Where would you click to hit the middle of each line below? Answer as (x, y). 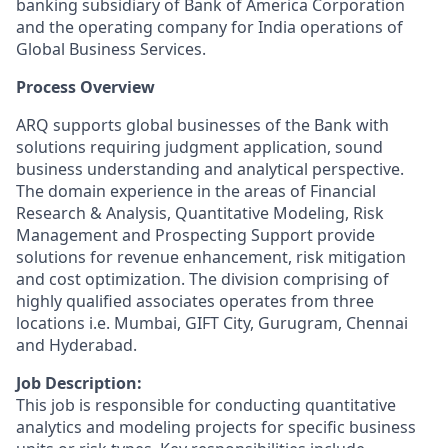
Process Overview (85, 87)
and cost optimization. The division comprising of (202, 279)
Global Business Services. (111, 49)
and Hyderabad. (76, 345)
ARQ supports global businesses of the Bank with (202, 125)
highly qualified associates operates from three (195, 301)
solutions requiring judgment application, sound (199, 147)
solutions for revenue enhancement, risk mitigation (211, 257)
